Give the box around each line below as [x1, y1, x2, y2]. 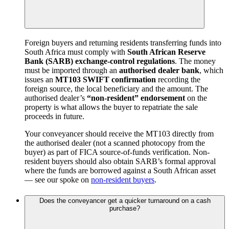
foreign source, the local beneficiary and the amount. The [25, 84, 208, 94]
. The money [175, 57, 216, 66]
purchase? [109, 204, 140, 212]
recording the [156, 75, 200, 84]
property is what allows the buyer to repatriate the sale [25, 103, 198, 112]
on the [185, 94, 207, 103]
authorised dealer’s [25, 94, 87, 103]
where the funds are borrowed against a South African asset [25, 166, 216, 175]
